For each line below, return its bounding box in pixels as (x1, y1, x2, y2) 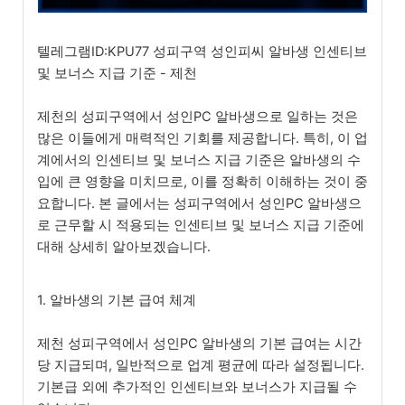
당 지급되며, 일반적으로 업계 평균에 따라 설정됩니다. (37, 357, 364, 374)
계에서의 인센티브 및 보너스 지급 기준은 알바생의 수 (37, 152, 361, 169)
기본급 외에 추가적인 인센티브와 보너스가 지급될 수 (37, 379, 357, 396)
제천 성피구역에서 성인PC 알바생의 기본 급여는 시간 (37, 335, 362, 353)
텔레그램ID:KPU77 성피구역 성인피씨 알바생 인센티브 (37, 43, 367, 61)
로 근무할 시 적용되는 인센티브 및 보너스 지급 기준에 (37, 217, 364, 234)
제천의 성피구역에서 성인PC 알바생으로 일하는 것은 (37, 108, 358, 126)
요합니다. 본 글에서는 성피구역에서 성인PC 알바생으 (37, 195, 362, 212)
